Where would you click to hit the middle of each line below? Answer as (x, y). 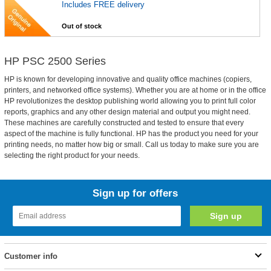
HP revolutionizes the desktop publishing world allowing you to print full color (130, 101)
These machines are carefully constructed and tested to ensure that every (124, 123)
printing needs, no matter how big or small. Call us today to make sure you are (131, 145)
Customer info (31, 256)
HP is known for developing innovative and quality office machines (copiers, (128, 79)
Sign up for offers (135, 193)
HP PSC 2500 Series (55, 61)
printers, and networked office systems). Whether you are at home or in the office (135, 90)
